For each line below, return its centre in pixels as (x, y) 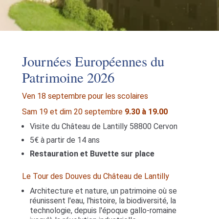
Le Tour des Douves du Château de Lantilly (95, 176)
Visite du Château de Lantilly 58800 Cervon (103, 126)
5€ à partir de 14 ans (65, 140)
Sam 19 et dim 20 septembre (73, 112)
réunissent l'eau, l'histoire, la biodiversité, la (103, 201)
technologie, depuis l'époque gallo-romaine (103, 210)
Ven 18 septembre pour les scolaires (85, 96)
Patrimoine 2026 (68, 77)
